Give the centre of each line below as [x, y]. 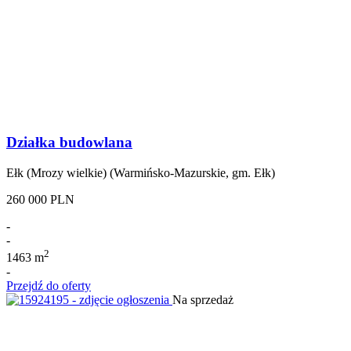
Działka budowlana [69, 143]
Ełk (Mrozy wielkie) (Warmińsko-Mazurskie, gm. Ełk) [141, 172]
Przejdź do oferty [49, 286]
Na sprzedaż [203, 300]
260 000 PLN [40, 199]
